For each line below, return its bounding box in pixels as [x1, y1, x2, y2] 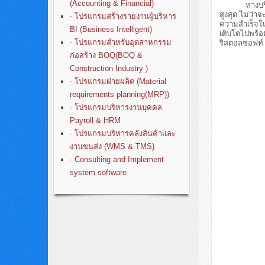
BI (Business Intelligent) [69, 25, 152, 34]
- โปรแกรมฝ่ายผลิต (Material [69, 77, 166, 86]
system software [69, 168, 127, 177]
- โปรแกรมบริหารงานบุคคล [69, 103, 162, 112]
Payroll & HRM [69, 116, 121, 125]
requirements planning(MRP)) [69, 90, 169, 99]
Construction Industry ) [69, 64, 148, 73]
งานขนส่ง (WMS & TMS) [69, 142, 154, 151]
